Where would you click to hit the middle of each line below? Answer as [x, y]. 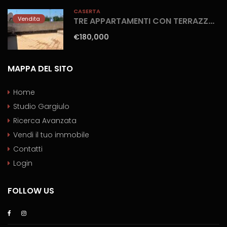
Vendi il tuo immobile [51, 135]
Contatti [28, 149]
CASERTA [87, 11]
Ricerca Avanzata [45, 121]
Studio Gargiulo [41, 107]
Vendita [29, 19]
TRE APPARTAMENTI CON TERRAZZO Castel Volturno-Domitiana [211, 21]
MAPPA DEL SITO [40, 69]
